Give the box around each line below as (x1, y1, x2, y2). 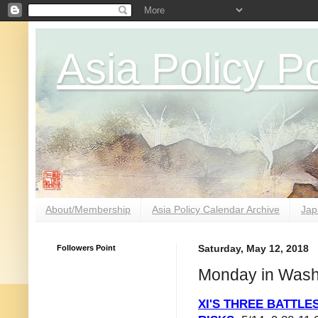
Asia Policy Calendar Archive (152, 204, 280, 216)
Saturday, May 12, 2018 (198, 243, 309, 254)
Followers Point (57, 243, 116, 252)
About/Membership (45, 204, 131, 216)
